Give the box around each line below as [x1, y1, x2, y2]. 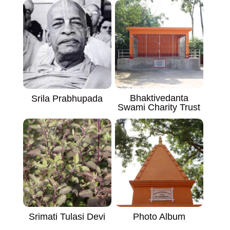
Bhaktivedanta [129, 93, 188, 104]
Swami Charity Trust [118, 102, 201, 113]
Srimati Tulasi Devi [29, 211, 106, 222]
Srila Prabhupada [31, 93, 103, 104]
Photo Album [132, 211, 185, 222]
